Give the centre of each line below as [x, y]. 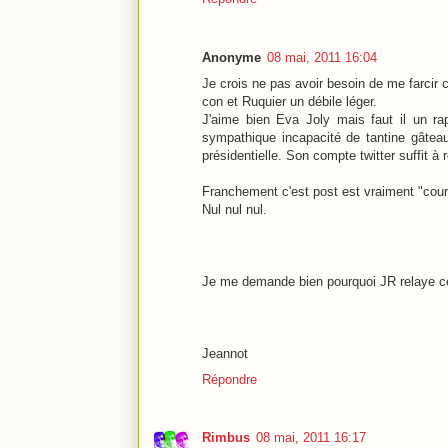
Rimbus [226, 437]
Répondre [229, 379]
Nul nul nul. [234, 209]
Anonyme [231, 57]
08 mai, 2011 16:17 [311, 437]
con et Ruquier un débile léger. [289, 101]
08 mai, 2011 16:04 [322, 57]
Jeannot [225, 353]
